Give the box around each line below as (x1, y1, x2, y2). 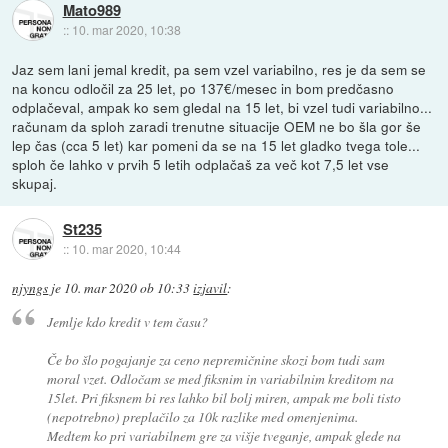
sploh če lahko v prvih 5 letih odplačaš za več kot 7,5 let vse (12, 154, 390, 175)
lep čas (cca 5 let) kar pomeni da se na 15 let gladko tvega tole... (12, 135, 421, 156)
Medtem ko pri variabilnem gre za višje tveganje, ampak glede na (46, 426, 401, 446)
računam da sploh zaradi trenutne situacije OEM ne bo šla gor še (12, 116, 422, 137)
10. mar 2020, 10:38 (71, 20, 181, 38)
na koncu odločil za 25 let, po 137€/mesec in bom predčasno (12, 78, 395, 99)
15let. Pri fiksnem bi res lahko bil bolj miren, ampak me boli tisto (46, 388, 401, 408)
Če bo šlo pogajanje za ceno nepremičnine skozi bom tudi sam (46, 350, 385, 370)
